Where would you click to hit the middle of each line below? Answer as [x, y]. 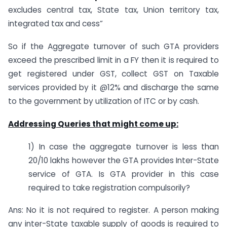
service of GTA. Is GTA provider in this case [124, 174]
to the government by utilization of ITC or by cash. [104, 101]
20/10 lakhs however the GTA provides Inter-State [124, 160]
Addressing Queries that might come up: [93, 124]
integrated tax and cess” [55, 24]
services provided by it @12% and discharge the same [113, 87]
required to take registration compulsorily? [109, 187]
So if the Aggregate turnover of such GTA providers [113, 46]
